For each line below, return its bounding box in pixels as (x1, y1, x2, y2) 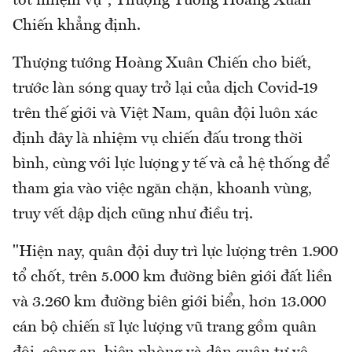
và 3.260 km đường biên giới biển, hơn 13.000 (13, 294, 326, 310)
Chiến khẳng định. (13, 17, 141, 34)
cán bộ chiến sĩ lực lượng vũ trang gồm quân (13, 319, 317, 335)
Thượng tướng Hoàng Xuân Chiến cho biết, (13, 55, 311, 71)
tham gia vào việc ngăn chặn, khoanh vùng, (13, 181, 312, 197)
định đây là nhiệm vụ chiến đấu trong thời (13, 130, 302, 147)
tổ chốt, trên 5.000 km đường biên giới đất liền (13, 269, 332, 285)
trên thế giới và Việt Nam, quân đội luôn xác (13, 105, 317, 122)
